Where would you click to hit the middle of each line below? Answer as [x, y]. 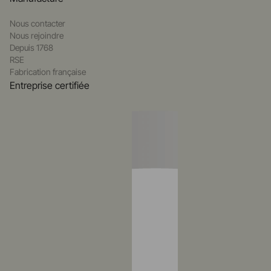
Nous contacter [38, 24]
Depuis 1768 [31, 48]
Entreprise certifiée [50, 86]
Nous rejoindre [37, 36]
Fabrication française [48, 72]
